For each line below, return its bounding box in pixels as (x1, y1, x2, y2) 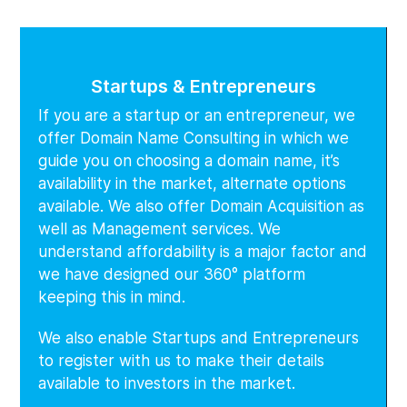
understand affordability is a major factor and (38, 242, 368, 261)
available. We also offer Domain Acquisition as (38, 196, 365, 215)
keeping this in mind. (38, 287, 191, 306)
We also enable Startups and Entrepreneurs (38, 328, 360, 347)
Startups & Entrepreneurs (90, 74, 316, 97)
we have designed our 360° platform (38, 264, 306, 283)
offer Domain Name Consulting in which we (38, 128, 350, 147)
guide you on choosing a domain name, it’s (38, 151, 341, 170)
